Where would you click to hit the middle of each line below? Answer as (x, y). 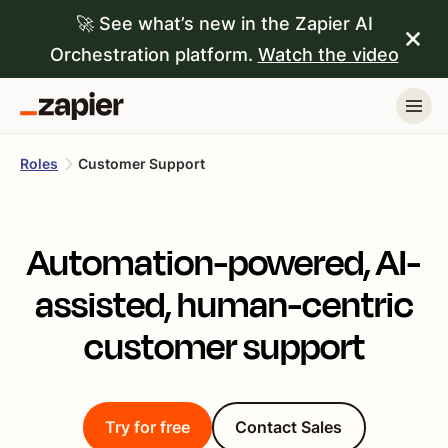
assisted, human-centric (224, 305)
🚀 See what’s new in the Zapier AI (224, 23)
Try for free (147, 427)
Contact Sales (288, 427)
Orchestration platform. (153, 54)
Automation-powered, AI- (224, 263)
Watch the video (328, 54)
